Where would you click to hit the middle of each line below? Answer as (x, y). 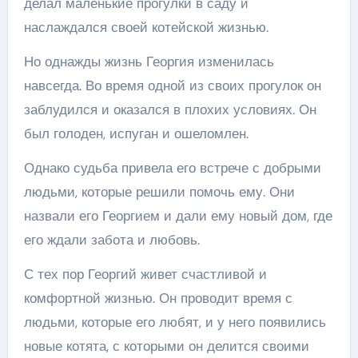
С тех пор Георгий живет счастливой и (145, 274)
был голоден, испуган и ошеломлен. (136, 133)
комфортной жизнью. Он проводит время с (158, 298)
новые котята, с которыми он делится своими (166, 346)
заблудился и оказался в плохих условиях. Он (170, 109)
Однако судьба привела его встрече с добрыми (172, 168)
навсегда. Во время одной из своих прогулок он (172, 86)
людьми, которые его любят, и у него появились (175, 322)
